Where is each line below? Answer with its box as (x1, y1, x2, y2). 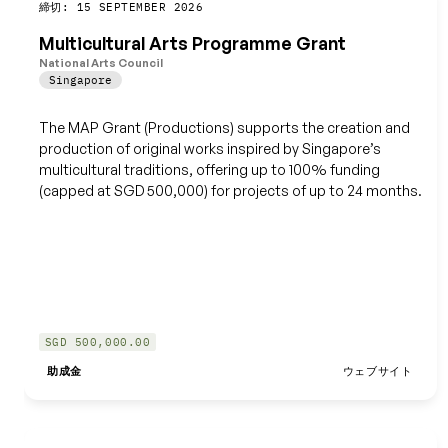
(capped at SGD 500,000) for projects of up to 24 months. (38, 181, 422, 199)
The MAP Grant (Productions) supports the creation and (38, 118, 410, 136)
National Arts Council (38, 55, 163, 70)
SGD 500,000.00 (44, 335, 151, 350)
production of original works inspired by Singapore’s (38, 139, 381, 157)
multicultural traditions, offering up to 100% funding (38, 160, 380, 178)
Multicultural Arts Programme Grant (38, 32, 346, 55)
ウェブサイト (342, 364, 413, 379)
